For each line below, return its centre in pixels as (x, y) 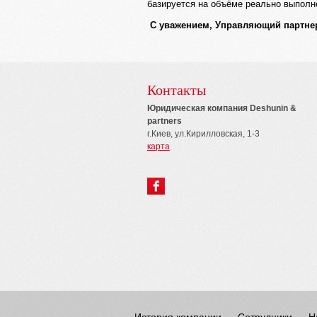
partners (165, 121)
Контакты (177, 90)
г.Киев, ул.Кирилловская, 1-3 (203, 134)
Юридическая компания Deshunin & (222, 108)
